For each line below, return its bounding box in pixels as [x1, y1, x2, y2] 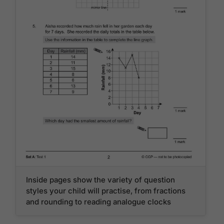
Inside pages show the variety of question [26, 175, 175, 185]
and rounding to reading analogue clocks [26, 197, 171, 207]
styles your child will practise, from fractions [26, 186, 186, 196]
